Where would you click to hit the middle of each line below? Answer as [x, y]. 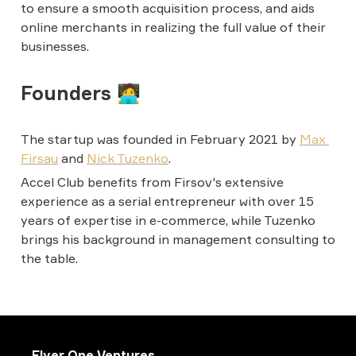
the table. [49, 258]
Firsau [39, 158]
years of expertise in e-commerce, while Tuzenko [168, 220]
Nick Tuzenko [128, 158]
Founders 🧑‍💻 [81, 93]
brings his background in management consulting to [178, 239]
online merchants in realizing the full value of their [173, 27]
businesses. [55, 46]
